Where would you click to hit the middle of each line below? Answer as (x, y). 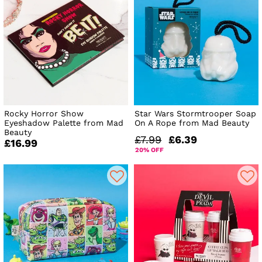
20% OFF (150, 150)
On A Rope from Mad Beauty (192, 123)
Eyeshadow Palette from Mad (64, 123)
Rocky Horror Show (44, 114)
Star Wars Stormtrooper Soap (196, 114)
